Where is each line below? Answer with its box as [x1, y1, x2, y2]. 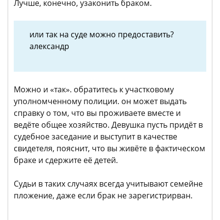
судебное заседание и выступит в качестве [14, 131, 177, 142]
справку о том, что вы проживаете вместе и [14, 108, 181, 119]
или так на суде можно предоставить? [29, 29, 174, 40]
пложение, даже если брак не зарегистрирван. [14, 190, 192, 201]
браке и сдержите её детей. [14, 155, 118, 166]
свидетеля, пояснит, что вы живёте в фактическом [14, 143, 205, 154]
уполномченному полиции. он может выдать [14, 96, 187, 107]
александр [29, 41, 69, 52]
